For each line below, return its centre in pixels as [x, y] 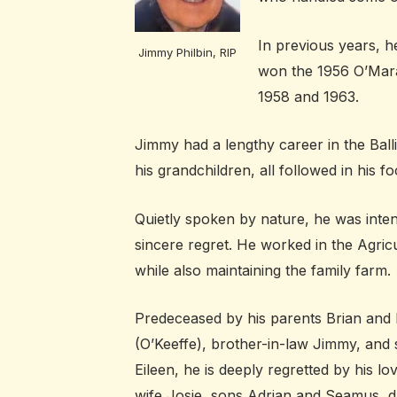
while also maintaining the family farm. [263, 270]
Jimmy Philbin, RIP [187, 52]
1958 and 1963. [308, 96]
